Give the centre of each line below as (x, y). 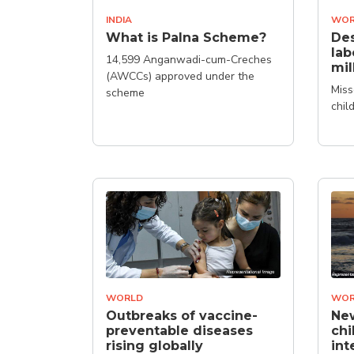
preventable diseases (179, 331)
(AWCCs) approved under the (180, 76)
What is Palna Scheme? (186, 37)
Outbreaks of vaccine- (182, 316)
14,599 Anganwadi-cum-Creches (189, 59)
